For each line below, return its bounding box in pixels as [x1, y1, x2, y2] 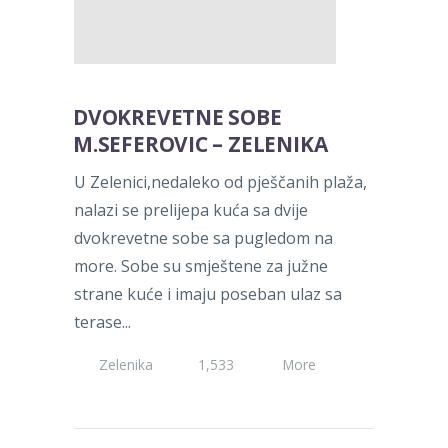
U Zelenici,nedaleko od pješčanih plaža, [74, 171, 367, 194]
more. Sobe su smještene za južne [74, 255, 328, 278]
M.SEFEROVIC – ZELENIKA [72, 130, 328, 158]
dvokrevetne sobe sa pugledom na [74, 227, 333, 250]
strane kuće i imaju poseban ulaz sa [74, 283, 342, 306]
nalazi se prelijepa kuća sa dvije [74, 199, 308, 222]
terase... [74, 311, 131, 334]
